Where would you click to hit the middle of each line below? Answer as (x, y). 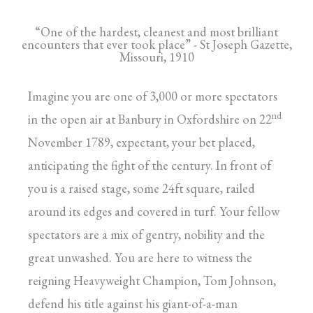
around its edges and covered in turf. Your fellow (154, 212)
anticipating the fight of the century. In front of (150, 166)
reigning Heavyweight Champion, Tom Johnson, (152, 281)
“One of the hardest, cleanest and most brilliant (156, 32)
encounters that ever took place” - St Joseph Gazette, (156, 45)
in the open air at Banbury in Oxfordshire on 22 (150, 119)
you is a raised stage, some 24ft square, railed (141, 189)
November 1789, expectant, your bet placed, (141, 143)
